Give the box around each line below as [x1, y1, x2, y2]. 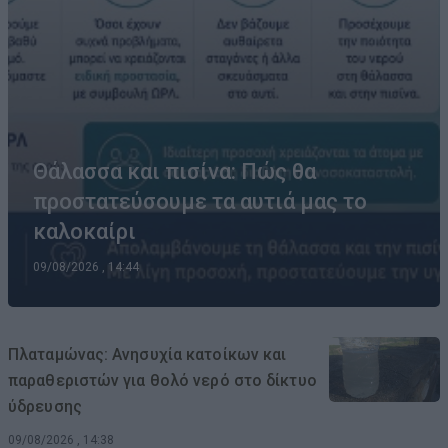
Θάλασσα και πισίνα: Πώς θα [33, 158, 316, 184]
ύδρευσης [8, 396, 82, 416]
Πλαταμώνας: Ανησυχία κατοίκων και [8, 344, 287, 364]
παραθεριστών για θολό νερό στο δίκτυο [8, 370, 317, 390]
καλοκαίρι [33, 218, 136, 244]
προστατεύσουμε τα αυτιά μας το [33, 188, 367, 214]
